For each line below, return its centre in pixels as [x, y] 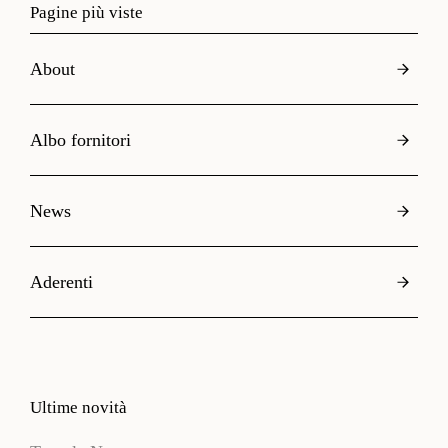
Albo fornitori [80, 139]
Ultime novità [78, 407]
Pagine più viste [86, 12]
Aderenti [61, 281]
